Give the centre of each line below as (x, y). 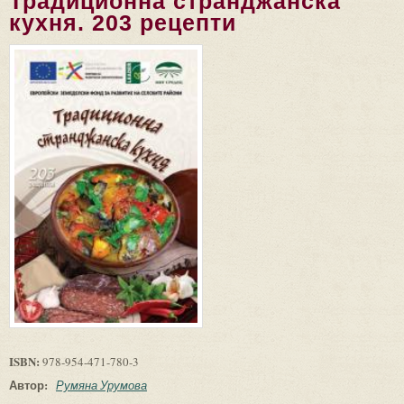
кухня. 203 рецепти (123, 23)
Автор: (30, 384)
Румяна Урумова (101, 385)
